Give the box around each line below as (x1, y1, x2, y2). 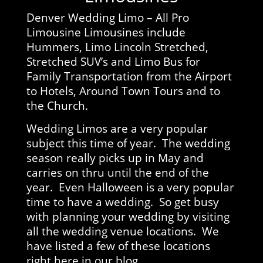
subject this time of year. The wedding (26, 135, 230, 150)
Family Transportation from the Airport (26, 68, 232, 83)
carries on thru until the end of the (26, 164, 209, 180)
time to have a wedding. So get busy (26, 194, 219, 209)
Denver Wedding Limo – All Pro (26, 9, 189, 25)
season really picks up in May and (26, 150, 204, 165)
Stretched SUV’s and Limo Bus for (26, 53, 200, 69)
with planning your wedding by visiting (26, 208, 230, 224)
